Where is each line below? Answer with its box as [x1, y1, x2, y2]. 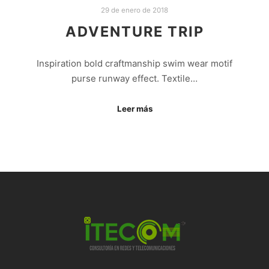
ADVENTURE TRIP [65, 23, 204, 41]
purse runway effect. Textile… [71, 72, 198, 84]
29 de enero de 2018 [101, 5, 168, 14]
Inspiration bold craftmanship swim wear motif [37, 57, 232, 69]
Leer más [116, 104, 153, 114]
